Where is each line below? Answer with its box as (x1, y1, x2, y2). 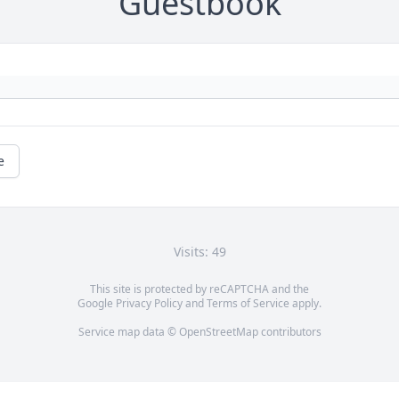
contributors (257, 324, 322, 340)
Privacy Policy (116, 296, 183, 312)
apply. (289, 296, 322, 312)
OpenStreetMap (178, 324, 258, 340)
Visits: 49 (173, 243, 226, 261)
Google (77, 296, 116, 312)
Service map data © (77, 324, 179, 340)
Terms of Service (207, 296, 289, 312)
